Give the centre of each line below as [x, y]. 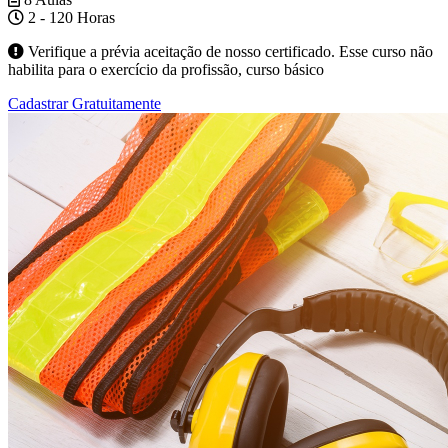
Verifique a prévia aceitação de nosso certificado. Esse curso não [228, 52]
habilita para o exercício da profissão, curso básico [166, 70]
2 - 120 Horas [69, 18]
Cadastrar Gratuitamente [84, 104]
